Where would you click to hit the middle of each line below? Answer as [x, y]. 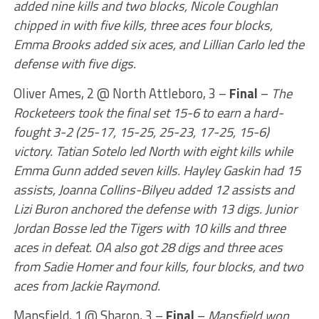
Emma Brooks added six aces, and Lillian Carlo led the [158, 44]
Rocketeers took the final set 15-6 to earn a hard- [148, 113]
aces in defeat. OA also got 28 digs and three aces [148, 247]
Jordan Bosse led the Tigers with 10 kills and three [149, 228]
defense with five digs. [74, 63]
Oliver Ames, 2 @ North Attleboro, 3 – [121, 93]
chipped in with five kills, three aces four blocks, [143, 25]
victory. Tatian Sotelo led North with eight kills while [153, 151]
